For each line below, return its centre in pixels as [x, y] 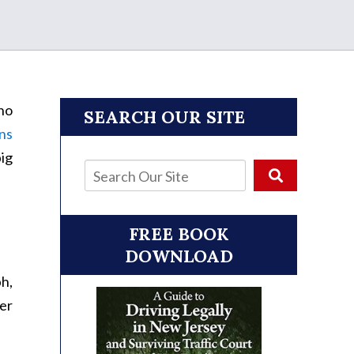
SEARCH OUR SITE [164, 117]
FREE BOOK [179, 234]
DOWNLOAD [179, 256]
